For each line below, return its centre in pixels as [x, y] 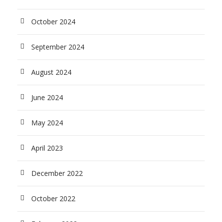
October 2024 [53, 21]
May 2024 [47, 122]
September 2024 [58, 47]
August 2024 [51, 72]
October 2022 [53, 198]
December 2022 [57, 173]
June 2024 [47, 97]
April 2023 [47, 148]
